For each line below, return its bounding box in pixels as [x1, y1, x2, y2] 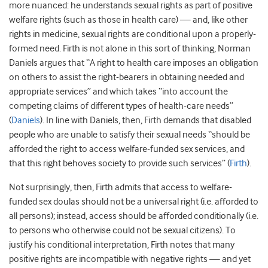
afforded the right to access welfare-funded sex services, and [9, 144, 245, 154]
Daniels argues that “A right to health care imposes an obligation [9, 57, 258, 68]
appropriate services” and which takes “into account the [9, 86, 228, 97]
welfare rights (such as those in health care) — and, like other [9, 14, 248, 25]
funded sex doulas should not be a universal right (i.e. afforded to [9, 196, 258, 207]
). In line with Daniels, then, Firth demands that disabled [40, 115, 251, 126]
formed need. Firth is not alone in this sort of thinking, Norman [9, 43, 251, 54]
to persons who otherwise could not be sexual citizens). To [9, 225, 236, 236]
